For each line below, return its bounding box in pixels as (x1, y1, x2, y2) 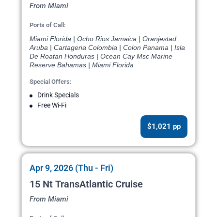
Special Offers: (30, 78, 72, 86)
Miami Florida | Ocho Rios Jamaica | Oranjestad (30, 35, 176, 43)
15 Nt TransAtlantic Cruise (30, 178, 143, 190)
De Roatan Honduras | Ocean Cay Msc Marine (30, 52, 172, 61)
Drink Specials (37, 91, 79, 99)
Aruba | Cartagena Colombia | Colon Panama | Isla (30, 44, 185, 52)
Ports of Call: (30, 21, 66, 29)
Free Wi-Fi (37, 101, 66, 109)
